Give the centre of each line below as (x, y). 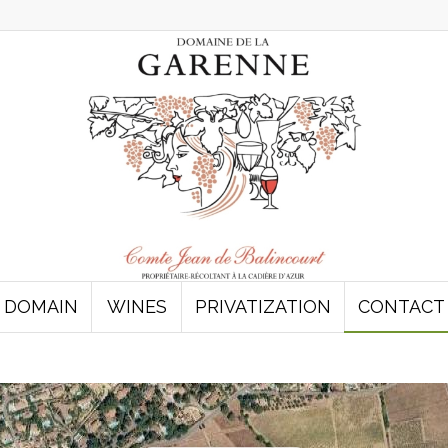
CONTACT (401, 306)
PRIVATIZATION (263, 306)
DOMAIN (41, 306)
